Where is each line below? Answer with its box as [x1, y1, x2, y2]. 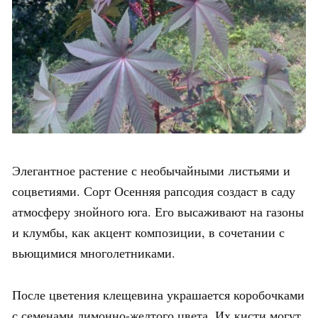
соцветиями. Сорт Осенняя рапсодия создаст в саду [12, 182, 295, 199]
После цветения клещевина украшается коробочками [12, 285, 305, 303]
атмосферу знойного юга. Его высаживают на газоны [12, 202, 304, 220]
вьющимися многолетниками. [12, 243, 175, 261]
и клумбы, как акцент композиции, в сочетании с [12, 223, 285, 241]
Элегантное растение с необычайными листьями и [12, 161, 290, 179]
